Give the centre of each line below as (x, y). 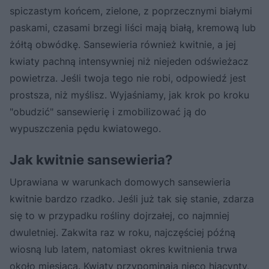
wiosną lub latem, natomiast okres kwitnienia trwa (123, 249)
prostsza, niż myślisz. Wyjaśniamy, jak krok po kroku (129, 95)
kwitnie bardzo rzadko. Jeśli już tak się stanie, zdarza (132, 198)
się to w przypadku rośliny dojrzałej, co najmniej (119, 215)
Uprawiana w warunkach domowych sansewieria (120, 182)
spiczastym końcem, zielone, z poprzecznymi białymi (131, 11)
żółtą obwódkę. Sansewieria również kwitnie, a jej (123, 44)
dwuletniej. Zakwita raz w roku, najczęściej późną (122, 232)
